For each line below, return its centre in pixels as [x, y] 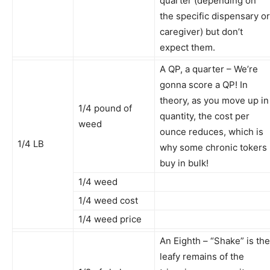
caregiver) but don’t [201, 31]
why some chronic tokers [213, 147]
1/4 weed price [110, 219]
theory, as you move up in [214, 100]
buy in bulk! [184, 163]
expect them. [187, 47]
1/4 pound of [105, 108]
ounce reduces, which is [212, 131]
